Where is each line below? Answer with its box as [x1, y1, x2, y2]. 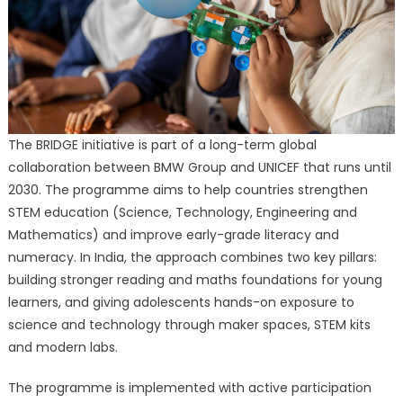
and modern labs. [7, 338, 118, 357]
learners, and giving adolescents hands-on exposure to [7, 293, 354, 312]
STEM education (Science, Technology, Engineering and [7, 203, 357, 222]
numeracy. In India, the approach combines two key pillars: [7, 248, 377, 267]
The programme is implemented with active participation [7, 379, 372, 398]
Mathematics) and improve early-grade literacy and [7, 226, 339, 245]
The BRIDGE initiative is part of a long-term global [7, 136, 317, 155]
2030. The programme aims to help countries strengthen [7, 181, 368, 200]
